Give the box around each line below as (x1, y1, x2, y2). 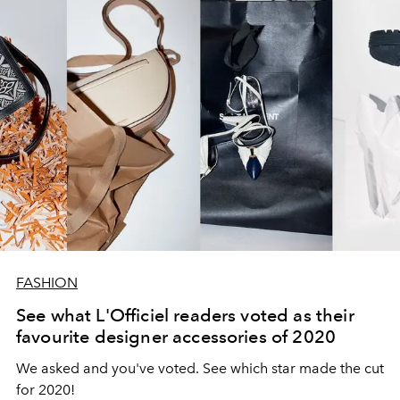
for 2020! (16, 380, 75, 398)
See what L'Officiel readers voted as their (16, 304, 354, 326)
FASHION (16, 273, 78, 291)
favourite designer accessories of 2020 (16, 325, 337, 347)
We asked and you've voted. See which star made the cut (16, 359, 384, 377)
